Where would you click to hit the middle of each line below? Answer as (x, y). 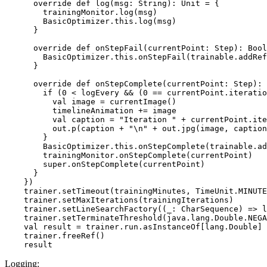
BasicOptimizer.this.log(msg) (91, 21)
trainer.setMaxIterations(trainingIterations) (119, 200)
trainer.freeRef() (55, 236)
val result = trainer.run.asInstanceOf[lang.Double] (133, 227)
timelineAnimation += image (91, 111)
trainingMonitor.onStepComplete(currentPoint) (129, 155)
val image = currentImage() (91, 102)
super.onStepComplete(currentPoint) (105, 164)
